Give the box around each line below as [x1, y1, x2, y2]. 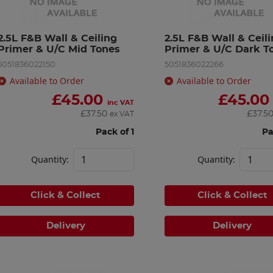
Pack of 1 [95, 127, 134, 136]
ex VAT [109, 110, 134, 118]
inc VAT [107, 99, 134, 106]
